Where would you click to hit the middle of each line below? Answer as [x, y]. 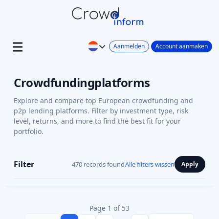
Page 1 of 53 [109, 208]
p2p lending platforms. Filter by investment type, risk [101, 111]
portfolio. [29, 131]
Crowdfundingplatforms [82, 82]
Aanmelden [129, 46]
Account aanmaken [182, 46]
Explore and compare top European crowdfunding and [103, 100]
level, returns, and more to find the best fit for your [97, 121]
